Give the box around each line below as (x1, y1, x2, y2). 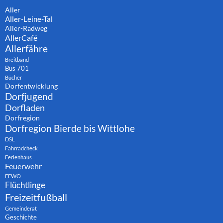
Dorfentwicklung (5, 81, 58, 90)
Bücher (5, 74, 22, 81)
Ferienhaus (5, 153, 32, 160)
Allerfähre (5, 42, 48, 54)
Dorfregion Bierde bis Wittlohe (5, 122, 135, 134)
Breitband (5, 56, 29, 63)
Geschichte (5, 213, 37, 221)
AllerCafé (5, 32, 37, 42)
